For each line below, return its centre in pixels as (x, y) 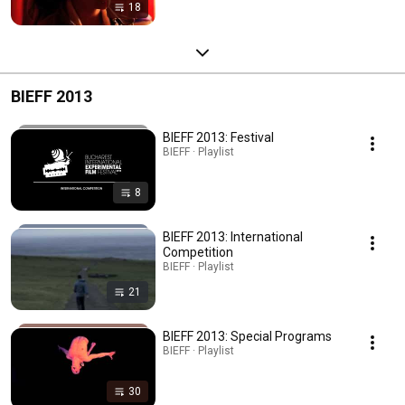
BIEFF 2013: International (233, 236)
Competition (198, 252)
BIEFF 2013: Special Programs (247, 336)
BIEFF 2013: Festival (218, 137)
